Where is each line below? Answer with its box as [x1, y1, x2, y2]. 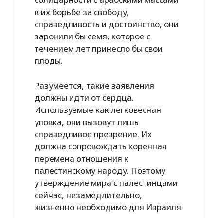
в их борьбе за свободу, [35, 6, 129, 18]
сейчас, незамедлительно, [35, 189, 142, 200]
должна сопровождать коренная [35, 140, 167, 152]
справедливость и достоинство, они [35, 18, 179, 30]
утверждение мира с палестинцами [35, 177, 178, 188]
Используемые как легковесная [35, 104, 161, 115]
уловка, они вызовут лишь [35, 116, 139, 127]
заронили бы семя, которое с [35, 31, 150, 42]
